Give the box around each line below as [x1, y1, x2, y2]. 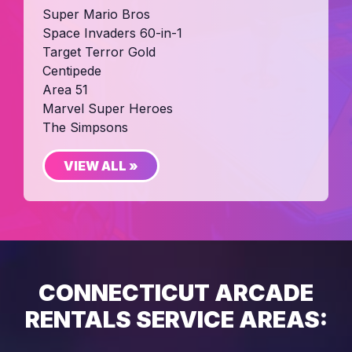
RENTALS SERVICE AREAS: [24, 305, 328, 333]
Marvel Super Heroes [42, 100, 173, 116]
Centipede [42, 62, 101, 79]
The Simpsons [42, 119, 128, 135]
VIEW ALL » [64, 157, 138, 174]
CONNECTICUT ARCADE [38, 278, 313, 306]
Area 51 [42, 81, 88, 97]
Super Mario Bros [42, 5, 150, 22]
